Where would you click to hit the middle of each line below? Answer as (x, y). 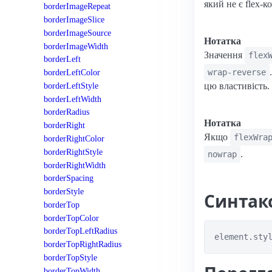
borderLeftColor (72, 73)
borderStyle (64, 192)
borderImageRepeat (77, 6)
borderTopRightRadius (83, 244)
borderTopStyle (70, 258)
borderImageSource (77, 32)
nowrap (222, 154)
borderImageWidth (76, 46)
